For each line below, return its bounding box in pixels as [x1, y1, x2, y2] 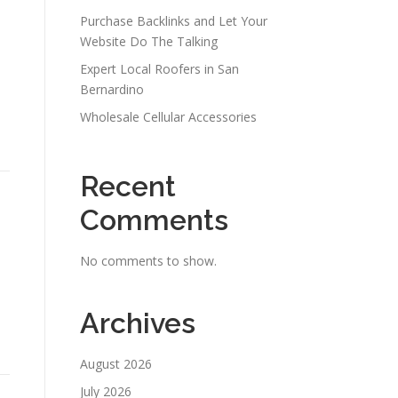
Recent [80, 170, 176, 203]
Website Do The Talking [80, 33, 218, 50]
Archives [80, 306, 195, 339]
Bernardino [80, 81, 144, 98]
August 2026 [80, 355, 152, 372]
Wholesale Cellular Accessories [80, 108, 257, 125]
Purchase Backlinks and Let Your [80, 12, 267, 29]
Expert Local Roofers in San [80, 60, 239, 77]
